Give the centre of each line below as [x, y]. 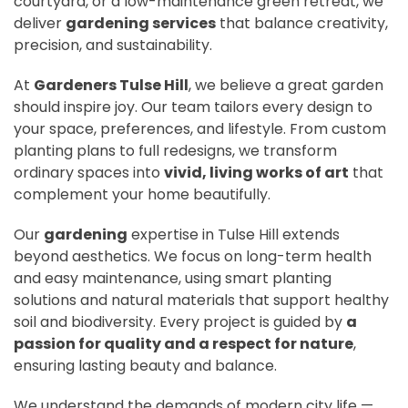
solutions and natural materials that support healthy [201, 300]
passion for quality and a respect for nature [184, 343]
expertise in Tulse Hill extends [234, 234]
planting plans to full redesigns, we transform [175, 150]
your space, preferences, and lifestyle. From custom [200, 128]
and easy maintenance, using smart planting [173, 278]
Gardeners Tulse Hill [111, 85]
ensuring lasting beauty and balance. [145, 365]
